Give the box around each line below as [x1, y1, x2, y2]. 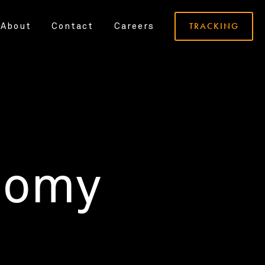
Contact [51, 22, 93, 31]
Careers [114, 22, 154, 31]
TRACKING [189, 21, 239, 31]
